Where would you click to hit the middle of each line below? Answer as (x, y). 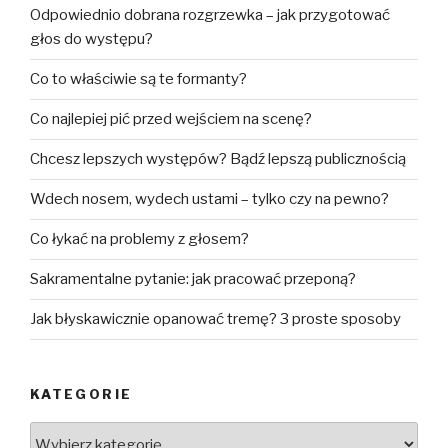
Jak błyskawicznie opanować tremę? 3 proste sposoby (215, 319)
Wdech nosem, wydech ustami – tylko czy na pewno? (209, 199)
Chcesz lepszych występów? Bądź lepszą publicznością (218, 159)
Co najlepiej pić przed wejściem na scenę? (171, 119)
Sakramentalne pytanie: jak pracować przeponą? (193, 279)
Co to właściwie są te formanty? (138, 79)
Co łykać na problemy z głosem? (139, 239)
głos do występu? (91, 39)
